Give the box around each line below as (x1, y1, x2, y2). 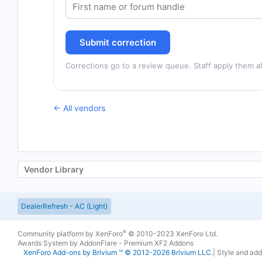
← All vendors (53, 103, 105, 113)
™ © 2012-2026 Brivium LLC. (117, 248, 213, 257)
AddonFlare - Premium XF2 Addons (80, 239, 194, 247)
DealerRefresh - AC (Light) (21, 202, 108, 211)
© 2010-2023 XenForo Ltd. (128, 229, 218, 238)
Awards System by (18, 239, 80, 247)
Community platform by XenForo (18, 229, 123, 238)
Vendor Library (24, 164, 84, 174)
